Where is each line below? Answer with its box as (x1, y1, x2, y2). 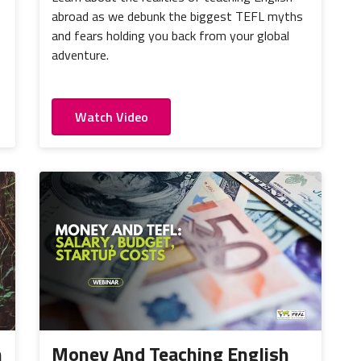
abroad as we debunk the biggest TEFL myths (52, 6, 303, 26)
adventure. (52, 44, 109, 64)
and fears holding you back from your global (52, 25, 289, 45)
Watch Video (74, 106, 148, 127)
